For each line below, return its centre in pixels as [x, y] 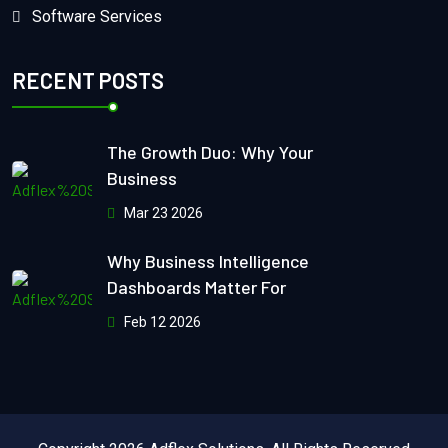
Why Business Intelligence [208, 260]
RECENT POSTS [88, 80]
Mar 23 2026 [162, 212]
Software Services [97, 17]
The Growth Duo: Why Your [210, 151]
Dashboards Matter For [196, 286]
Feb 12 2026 [161, 321]
